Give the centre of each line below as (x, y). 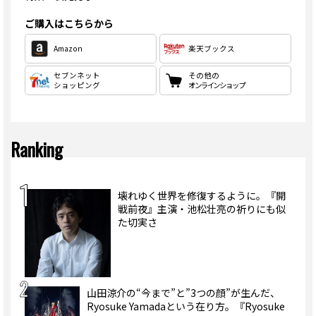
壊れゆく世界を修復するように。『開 (201, 196)
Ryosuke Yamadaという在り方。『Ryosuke (186, 306)
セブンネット (77, 75)
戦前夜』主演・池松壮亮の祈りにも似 (201, 209)
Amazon (68, 49)
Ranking (37, 150)
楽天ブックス (211, 49)
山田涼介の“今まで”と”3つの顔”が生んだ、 (183, 293)
